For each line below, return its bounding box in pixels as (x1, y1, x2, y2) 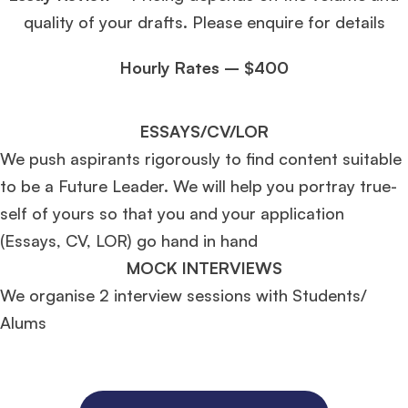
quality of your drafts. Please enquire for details (23, 11, 385, 32)
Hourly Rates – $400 (119, 56, 289, 77)
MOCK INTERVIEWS (126, 257, 282, 278)
